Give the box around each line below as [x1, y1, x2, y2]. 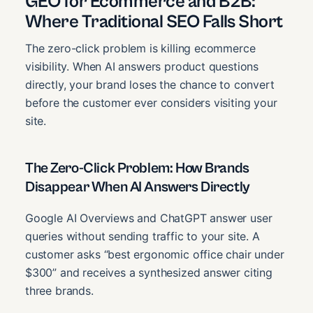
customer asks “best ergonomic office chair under [25, 247, 284, 262]
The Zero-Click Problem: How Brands [25, 160, 249, 177]
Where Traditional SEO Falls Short [25, 11, 283, 33]
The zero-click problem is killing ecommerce [25, 41, 256, 56]
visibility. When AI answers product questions [25, 59, 259, 74]
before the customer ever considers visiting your [25, 96, 277, 110]
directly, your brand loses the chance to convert [25, 78, 275, 92]
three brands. [25, 284, 94, 298]
